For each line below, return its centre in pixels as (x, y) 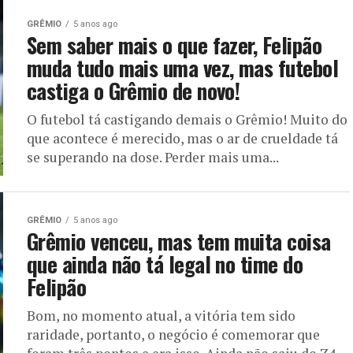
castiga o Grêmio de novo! (134, 91)
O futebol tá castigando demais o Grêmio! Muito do (187, 119)
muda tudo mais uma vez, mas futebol (182, 68)
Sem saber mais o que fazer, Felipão (174, 45)
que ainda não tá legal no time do (165, 264)
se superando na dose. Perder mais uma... (153, 157)
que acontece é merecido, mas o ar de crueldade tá (182, 138)
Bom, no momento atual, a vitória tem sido (161, 316)
